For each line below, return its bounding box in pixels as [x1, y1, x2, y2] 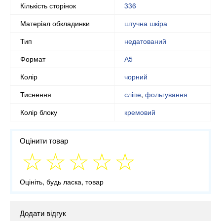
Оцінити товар [20, 135, 68, 146]
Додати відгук [20, 208, 66, 219]
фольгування [145, 89, 187, 99]
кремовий [124, 107, 155, 117]
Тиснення [20, 89, 51, 99]
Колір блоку [20, 107, 57, 117]
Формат [20, 53, 45, 64]
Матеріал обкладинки [20, 18, 90, 28]
